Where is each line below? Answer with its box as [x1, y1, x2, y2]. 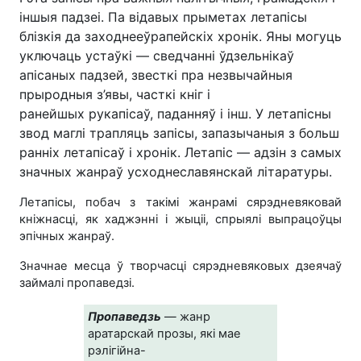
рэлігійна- [88, 342, 146, 358]
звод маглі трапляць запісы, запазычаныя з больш [19, 124, 339, 141]
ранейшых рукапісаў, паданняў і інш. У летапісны [19, 105, 331, 122]
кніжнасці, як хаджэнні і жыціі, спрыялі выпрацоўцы [19, 211, 342, 226]
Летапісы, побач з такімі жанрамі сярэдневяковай [19, 194, 342, 210]
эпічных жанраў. [19, 228, 118, 243]
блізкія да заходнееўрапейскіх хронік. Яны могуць [19, 27, 342, 44]
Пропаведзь [88, 309, 161, 324]
